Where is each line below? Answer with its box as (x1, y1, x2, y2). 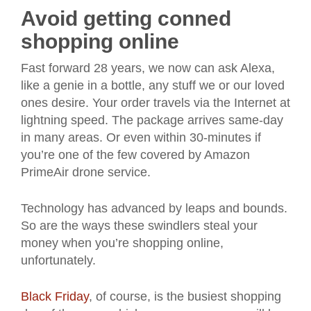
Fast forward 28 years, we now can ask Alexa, (21, 61, 275, 75)
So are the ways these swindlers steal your (21, 219, 258, 233)
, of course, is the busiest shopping (89, 289, 281, 303)
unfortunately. (21, 253, 96, 267)
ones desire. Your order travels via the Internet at (21, 96, 290, 110)
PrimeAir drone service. (21, 165, 151, 179)
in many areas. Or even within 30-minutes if (21, 131, 261, 144)
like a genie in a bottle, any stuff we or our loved (21, 78, 285, 92)
